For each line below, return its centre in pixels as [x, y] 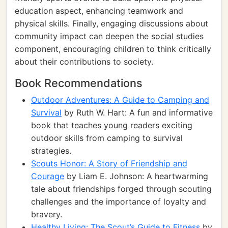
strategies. [51, 151]
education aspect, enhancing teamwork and [99, 11]
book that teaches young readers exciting [112, 125]
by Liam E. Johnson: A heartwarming [136, 176]
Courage [48, 176]
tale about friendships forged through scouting [121, 189]
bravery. [47, 214]
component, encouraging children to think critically [113, 49]
